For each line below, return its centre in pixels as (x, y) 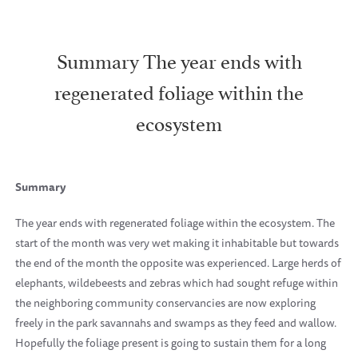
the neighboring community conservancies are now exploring (165, 303)
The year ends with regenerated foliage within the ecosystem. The (175, 223)
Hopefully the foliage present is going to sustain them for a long (171, 343)
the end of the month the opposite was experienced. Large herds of (178, 263)
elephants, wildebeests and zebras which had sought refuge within (177, 283)
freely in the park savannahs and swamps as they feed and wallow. (176, 323)
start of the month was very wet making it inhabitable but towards (177, 243)
